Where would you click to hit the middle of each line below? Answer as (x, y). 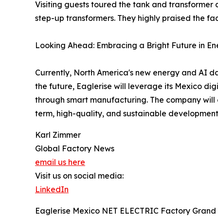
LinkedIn (52, 190)
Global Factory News (75, 149)
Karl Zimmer (58, 135)
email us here (60, 162)
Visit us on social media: (79, 176)
